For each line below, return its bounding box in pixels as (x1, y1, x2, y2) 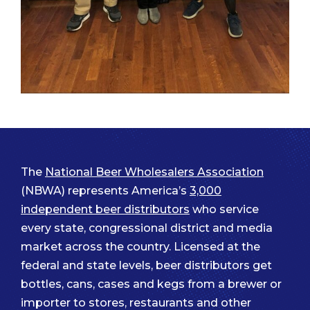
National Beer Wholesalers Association (45, 165, 264, 179)
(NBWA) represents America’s (21, 184, 190, 198)
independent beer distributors (21, 203, 190, 217)
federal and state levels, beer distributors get (21, 259, 272, 273)
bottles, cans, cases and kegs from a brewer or (21, 277, 282, 291)
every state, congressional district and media (21, 221, 273, 235)
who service (190, 203, 259, 217)
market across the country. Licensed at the (21, 240, 260, 254)
